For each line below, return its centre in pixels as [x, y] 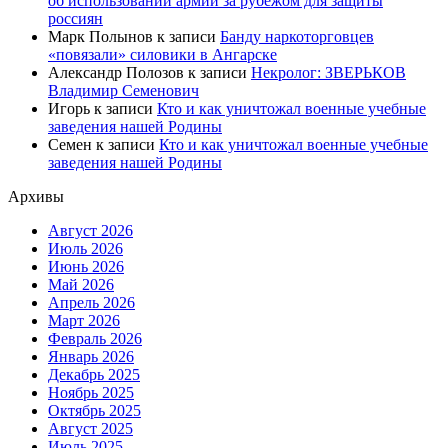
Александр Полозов [116, 73]
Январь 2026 [91, 357]
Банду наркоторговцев [297, 37]
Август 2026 [90, 231]
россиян [75, 19]
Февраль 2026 [95, 339]
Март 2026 [84, 321]
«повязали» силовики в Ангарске [162, 55]
